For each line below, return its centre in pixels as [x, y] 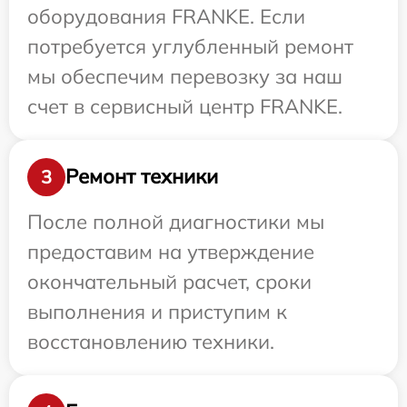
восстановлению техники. [151, 341]
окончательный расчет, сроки [169, 281]
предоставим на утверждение [171, 251]
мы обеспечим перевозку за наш [185, 76]
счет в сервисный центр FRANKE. [185, 106]
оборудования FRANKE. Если [166, 16]
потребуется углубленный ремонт [190, 46]
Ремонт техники [142, 177]
